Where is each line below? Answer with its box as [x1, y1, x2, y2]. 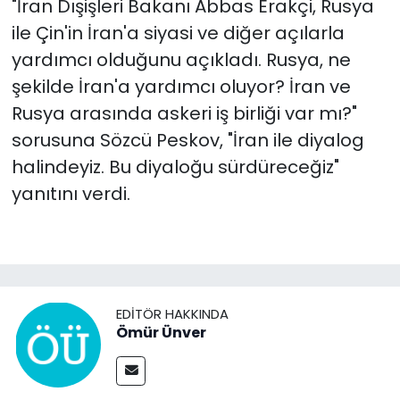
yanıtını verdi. [11, 181, 130, 206]
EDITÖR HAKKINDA [116, 304, 229, 323]
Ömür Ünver [116, 321, 206, 343]
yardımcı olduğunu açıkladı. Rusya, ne [11, 47, 351, 72]
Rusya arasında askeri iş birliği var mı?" [11, 101, 357, 126]
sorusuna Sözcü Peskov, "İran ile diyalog [11, 128, 364, 153]
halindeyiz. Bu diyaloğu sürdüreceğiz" [11, 154, 339, 179]
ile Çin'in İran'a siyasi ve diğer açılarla [11, 21, 345, 46]
